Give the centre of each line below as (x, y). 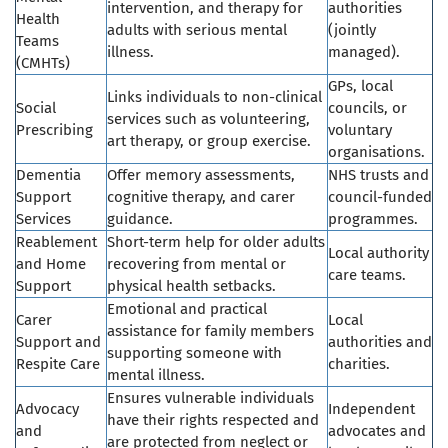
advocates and (377, 431)
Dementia (48, 175)
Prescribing (54, 130)
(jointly (352, 30)
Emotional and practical (187, 309)
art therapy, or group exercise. (209, 141)
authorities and (380, 342)
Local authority (378, 253)
